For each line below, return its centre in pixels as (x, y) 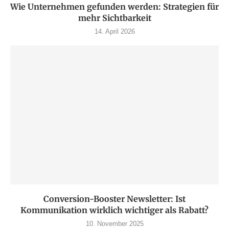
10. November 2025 (114, 224)
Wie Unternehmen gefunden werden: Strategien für (114, 7)
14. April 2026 (114, 32)
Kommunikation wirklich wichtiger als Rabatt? (114, 210)
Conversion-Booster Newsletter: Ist (114, 199)
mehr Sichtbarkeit (114, 18)
